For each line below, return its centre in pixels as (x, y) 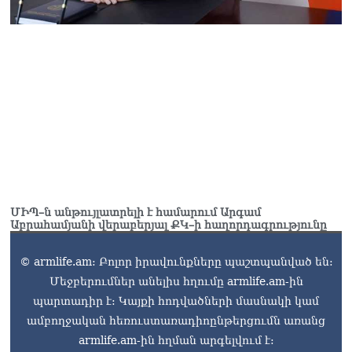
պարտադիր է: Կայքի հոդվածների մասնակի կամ (176, 301)
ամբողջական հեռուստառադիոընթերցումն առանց (176, 321)
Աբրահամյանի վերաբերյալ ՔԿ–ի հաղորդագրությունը (169, 225)
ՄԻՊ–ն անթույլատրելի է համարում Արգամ (136, 213)
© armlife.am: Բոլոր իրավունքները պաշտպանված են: (176, 262)
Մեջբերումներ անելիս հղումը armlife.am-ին (176, 282)
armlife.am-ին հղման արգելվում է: (176, 341)
